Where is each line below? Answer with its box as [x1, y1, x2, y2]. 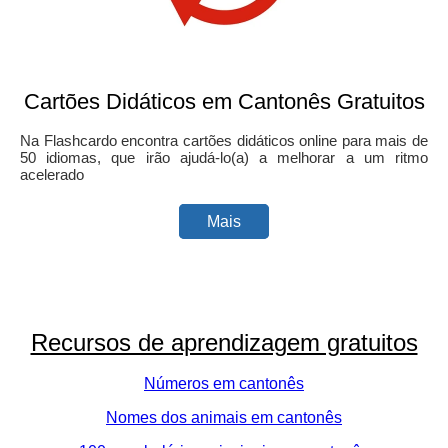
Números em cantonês [144, 374, 304, 392]
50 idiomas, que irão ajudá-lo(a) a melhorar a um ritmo [20, 148, 428, 166]
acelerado [20, 165, 84, 183]
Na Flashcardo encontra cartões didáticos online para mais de [20, 131, 428, 149]
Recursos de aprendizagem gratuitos [30, 328, 418, 356]
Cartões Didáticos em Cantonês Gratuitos [23, 88, 425, 114]
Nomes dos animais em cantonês [106, 408, 342, 426]
